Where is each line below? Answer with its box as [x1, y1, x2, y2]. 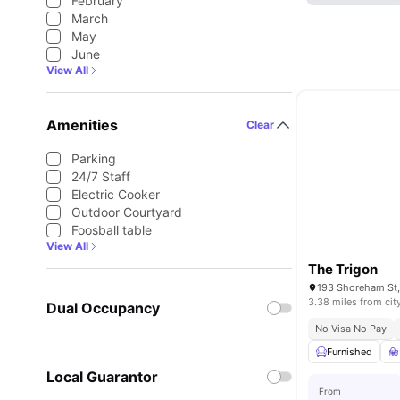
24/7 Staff [71, 169, 130, 184]
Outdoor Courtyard [71, 204, 182, 220]
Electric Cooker [71, 187, 160, 202]
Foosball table [71, 222, 152, 237]
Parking [71, 151, 116, 166]
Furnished [327, 346, 373, 358]
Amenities [46, 116, 118, 134]
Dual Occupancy [46, 299, 160, 317]
